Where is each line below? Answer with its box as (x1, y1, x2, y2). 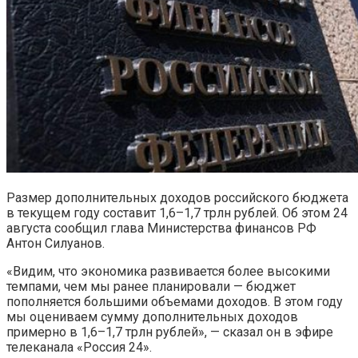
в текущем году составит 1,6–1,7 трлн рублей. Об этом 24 (6, 205, 348, 221)
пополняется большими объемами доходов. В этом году (6, 293, 343, 309)
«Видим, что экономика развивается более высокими (6, 263, 330, 279)
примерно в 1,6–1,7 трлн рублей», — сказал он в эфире (6, 324, 333, 340)
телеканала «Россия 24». (6, 339, 152, 355)
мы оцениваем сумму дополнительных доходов (6, 308, 298, 324)
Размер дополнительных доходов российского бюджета (6, 189, 348, 205)
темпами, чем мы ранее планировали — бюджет (6, 278, 296, 294)
